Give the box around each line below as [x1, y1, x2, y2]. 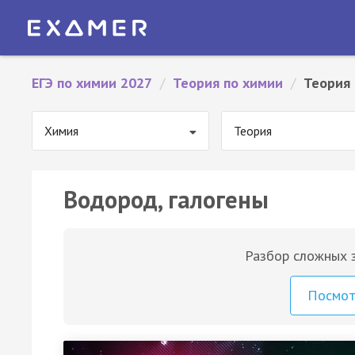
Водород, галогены [63, 184, 269, 215]
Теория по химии [173, 74, 283, 92]
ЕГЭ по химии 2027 [32, 74, 152, 92]
